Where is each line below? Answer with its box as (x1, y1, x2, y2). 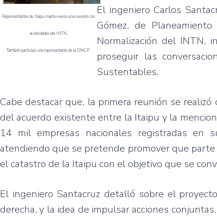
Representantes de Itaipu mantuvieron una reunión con (2, 13, 95, 19)
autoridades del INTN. (29, 30, 68, 36)
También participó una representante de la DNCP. (6, 47, 91, 53)
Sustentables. (97, 65, 158, 78)
